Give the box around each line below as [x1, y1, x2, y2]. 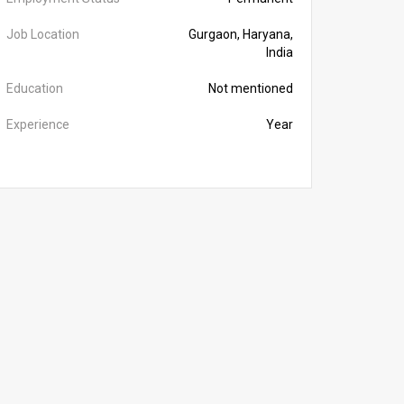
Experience [6, 117, 69, 132]
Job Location [6, 27, 79, 41]
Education [6, 81, 63, 96]
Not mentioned [208, 81, 293, 96]
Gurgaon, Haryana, [188, 27, 293, 41]
